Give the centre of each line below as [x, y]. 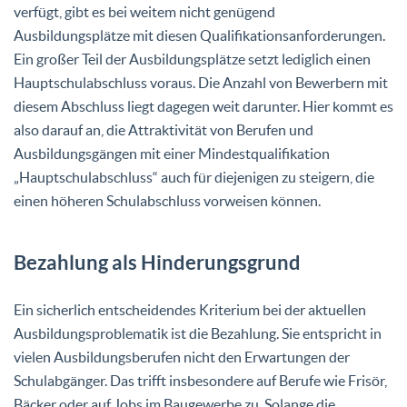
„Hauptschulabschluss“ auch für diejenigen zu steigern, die [194, 177]
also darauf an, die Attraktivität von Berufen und [164, 129]
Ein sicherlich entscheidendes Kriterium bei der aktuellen [190, 309]
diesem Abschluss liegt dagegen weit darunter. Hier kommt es [203, 106]
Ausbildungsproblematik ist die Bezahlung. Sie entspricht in [198, 333]
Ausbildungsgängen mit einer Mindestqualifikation [172, 153]
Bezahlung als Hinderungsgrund [157, 262]
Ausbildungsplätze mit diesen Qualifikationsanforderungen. [199, 35]
